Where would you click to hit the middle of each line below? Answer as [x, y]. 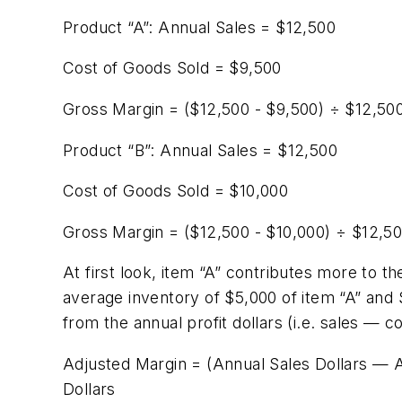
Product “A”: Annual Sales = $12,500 [199, 27]
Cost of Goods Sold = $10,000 [176, 191]
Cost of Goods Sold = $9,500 [172, 68]
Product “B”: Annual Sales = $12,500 [200, 150]
